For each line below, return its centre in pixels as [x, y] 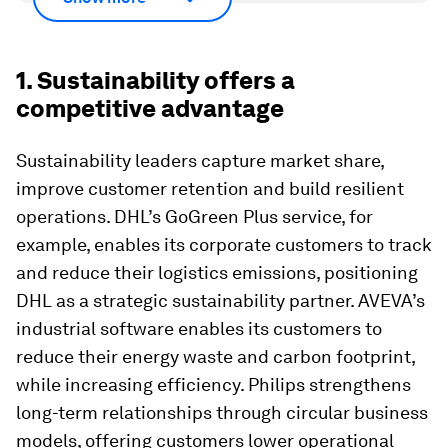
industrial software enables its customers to [199, 328]
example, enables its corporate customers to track [224, 244]
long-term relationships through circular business [222, 412]
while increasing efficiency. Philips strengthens [213, 384]
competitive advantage [150, 108]
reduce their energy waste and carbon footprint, [215, 356]
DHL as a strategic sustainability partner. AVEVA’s [220, 300]
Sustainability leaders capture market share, [200, 160]
